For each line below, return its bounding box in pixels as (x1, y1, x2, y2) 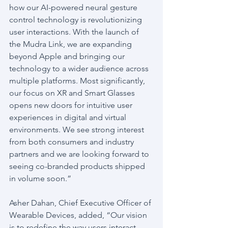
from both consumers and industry (9, 137, 136, 147)
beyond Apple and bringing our (9, 51, 127, 61)
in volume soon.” (9, 174, 71, 183)
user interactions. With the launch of (9, 27, 141, 37)
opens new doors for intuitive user (9, 100, 134, 110)
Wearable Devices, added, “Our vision (9, 210, 149, 220)
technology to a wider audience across (9, 64, 151, 73)
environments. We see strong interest (9, 125, 146, 134)
